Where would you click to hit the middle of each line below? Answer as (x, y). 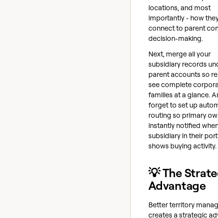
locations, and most (180, 8)
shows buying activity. (182, 145)
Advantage (177, 185)
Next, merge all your (180, 54)
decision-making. (176, 38)
